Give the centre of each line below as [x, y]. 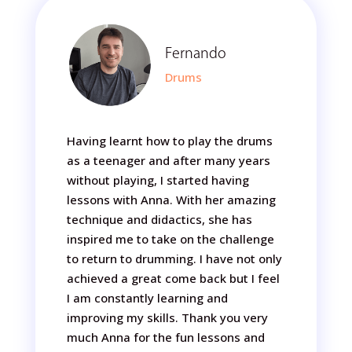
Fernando [195, 53]
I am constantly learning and [147, 298]
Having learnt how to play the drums [169, 141]
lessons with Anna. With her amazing [171, 200]
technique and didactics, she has [159, 219]
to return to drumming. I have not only [174, 258]
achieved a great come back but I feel [173, 278]
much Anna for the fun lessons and [165, 337]
